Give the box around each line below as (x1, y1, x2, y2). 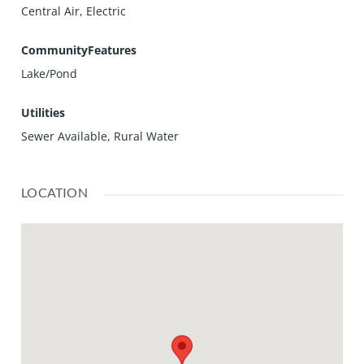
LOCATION (21, 184, 88, 200)
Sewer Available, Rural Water (21, 128, 180, 144)
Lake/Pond (21, 65, 78, 81)
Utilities (21, 104, 66, 120)
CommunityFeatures (21, 41, 137, 58)
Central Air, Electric (21, 2, 127, 19)
